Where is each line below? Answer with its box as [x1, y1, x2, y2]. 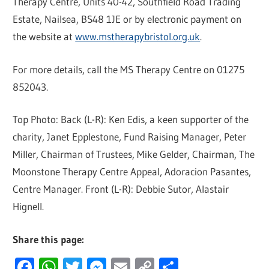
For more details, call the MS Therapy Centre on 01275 [13, 62, 245, 76]
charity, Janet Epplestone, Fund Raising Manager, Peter [13, 130, 247, 144]
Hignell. [13, 200, 44, 213]
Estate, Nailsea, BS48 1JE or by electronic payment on [13, 13, 242, 26]
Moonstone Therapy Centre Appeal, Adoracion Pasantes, [13, 165, 252, 178]
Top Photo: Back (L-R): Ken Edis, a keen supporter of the [13, 113, 249, 126]
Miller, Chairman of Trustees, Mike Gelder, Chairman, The [13, 148, 255, 161]
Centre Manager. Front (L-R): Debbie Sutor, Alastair [13, 183, 229, 196]
